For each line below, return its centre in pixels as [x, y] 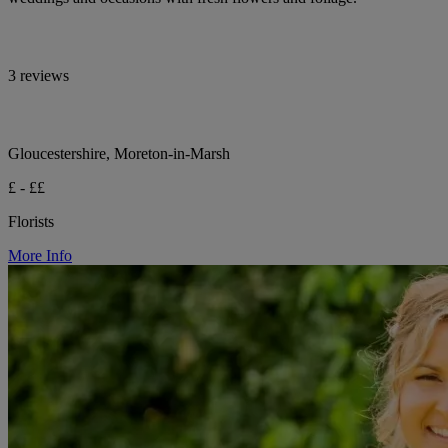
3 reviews [38, 75]
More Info [40, 255]
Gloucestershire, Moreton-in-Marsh [119, 153]
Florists [31, 221]
